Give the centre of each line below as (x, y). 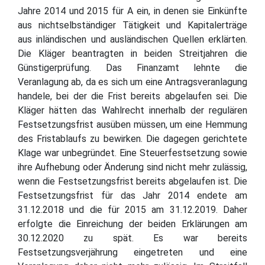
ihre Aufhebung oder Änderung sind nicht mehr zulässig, (132, 167)
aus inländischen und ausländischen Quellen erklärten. (132, 39)
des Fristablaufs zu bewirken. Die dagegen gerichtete (132, 138)
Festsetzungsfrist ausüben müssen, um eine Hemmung (132, 124)
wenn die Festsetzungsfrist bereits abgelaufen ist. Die (132, 181)
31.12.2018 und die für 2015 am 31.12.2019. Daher (132, 209)
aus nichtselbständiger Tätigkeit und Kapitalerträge (132, 25)
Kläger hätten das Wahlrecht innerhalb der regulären (132, 110)
